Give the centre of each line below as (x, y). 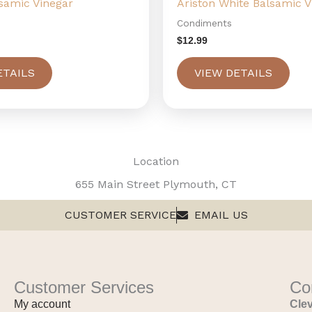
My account (42, 304)
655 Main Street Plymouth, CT (156, 184)
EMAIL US (221, 214)
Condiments (204, 23)
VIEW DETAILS (233, 73)
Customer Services (84, 287)
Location (156, 162)
